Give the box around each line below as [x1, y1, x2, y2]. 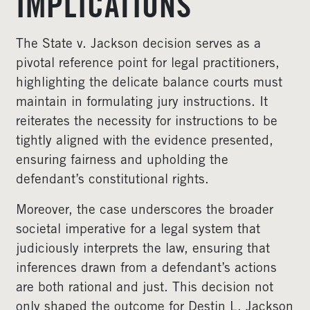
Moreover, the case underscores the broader [16, 204, 273, 217]
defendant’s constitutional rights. [16, 174, 209, 187]
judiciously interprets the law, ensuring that [16, 243, 270, 256]
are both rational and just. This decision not [16, 282, 273, 295]
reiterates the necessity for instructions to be [16, 116, 277, 129]
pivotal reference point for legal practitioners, [16, 57, 280, 71]
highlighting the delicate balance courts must [16, 77, 282, 90]
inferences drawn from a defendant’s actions [16, 262, 277, 275]
